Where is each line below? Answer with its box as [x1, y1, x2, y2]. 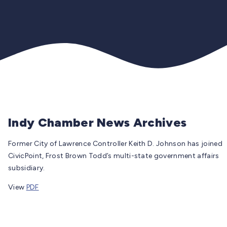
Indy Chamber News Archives [8, 115, 187, 130]
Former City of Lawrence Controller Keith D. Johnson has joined [8, 139, 222, 148]
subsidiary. [8, 163, 45, 172]
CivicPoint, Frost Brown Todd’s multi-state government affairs [8, 151, 219, 160]
